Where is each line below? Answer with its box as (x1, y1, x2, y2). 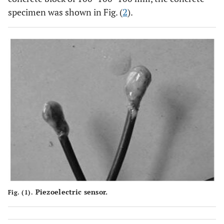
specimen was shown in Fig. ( (8, 6, 122, 18)
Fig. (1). (8, 188, 33, 196)
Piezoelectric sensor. (33, 186, 108, 196)
